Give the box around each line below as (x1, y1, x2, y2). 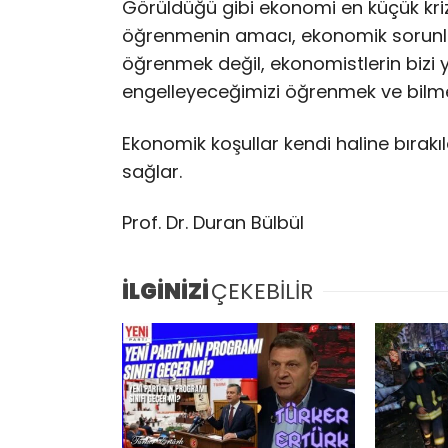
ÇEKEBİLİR (211, 276, 313, 308)
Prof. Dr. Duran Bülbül (122, 209, 304, 235)
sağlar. (122, 158, 187, 184)
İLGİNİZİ (122, 276, 209, 308)
